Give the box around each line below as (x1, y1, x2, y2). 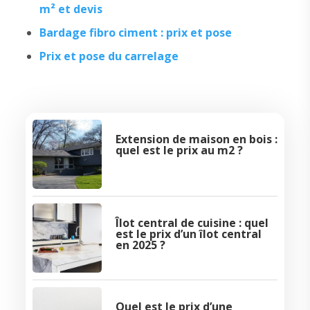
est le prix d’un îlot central (115, 226, 262, 241)
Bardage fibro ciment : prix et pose (39, 24, 232, 40)
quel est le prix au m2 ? (115, 142, 243, 158)
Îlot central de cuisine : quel (115, 215, 268, 230)
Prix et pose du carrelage (39, 48, 179, 64)
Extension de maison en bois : (115, 131, 277, 147)
